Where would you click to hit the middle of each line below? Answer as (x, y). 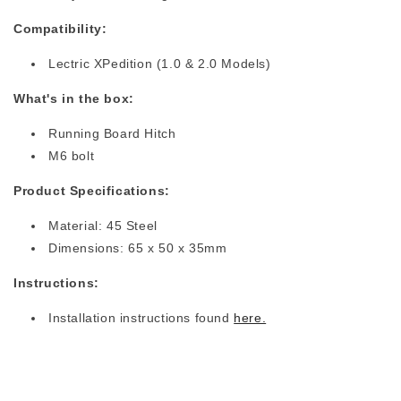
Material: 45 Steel (103, 226)
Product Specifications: (92, 191)
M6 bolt (72, 156)
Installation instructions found (141, 318)
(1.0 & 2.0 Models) (213, 64)
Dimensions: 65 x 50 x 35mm (138, 248)
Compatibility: (60, 29)
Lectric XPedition (102, 64)
